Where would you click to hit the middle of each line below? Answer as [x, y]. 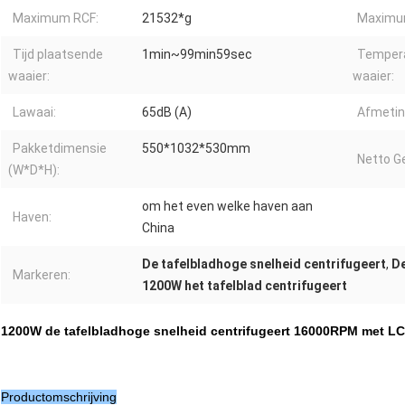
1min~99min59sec [197, 55]
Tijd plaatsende [58, 55]
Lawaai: [34, 113]
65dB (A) [167, 113]
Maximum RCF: [56, 19]
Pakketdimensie [60, 149]
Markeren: [42, 275]
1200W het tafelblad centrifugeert [245, 286]
